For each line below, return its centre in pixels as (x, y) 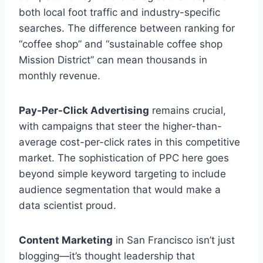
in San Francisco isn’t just (174, 240)
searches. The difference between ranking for (127, 28)
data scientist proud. (68, 206)
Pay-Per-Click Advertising (84, 111)
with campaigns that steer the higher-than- (120, 127)
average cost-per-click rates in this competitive (129, 142)
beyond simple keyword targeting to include (122, 174)
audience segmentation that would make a (120, 190)
